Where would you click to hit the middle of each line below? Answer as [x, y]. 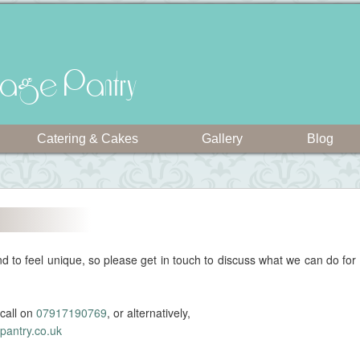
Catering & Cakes [87, 139]
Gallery [223, 139]
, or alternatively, [148, 313]
